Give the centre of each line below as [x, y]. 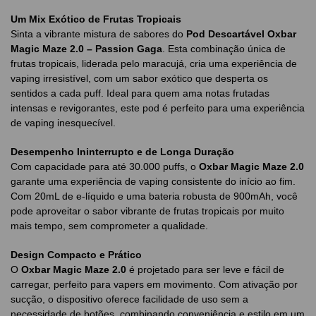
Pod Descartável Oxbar [241, 34]
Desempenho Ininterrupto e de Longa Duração [122, 152]
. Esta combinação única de [224, 49]
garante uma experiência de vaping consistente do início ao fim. [153, 182]
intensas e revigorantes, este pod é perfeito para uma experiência [158, 108]
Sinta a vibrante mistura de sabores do [98, 34]
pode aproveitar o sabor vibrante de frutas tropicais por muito [147, 211]
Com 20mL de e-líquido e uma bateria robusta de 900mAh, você [154, 196]
